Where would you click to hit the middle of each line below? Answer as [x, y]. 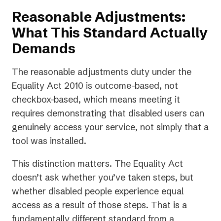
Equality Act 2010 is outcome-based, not [95, 86]
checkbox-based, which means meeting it [96, 100]
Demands [44, 49]
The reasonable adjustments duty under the [102, 72]
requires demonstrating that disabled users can [108, 113]
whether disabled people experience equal [98, 191]
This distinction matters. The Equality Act [97, 164]
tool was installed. [49, 141]
